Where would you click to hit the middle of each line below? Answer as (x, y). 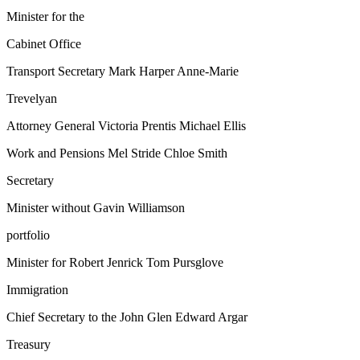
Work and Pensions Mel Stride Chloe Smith (117, 153)
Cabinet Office (44, 44)
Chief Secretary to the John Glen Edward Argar (127, 317)
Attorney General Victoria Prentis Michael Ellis (126, 126)
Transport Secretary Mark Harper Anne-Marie (123, 72)
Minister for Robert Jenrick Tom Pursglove (115, 263)
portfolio (28, 235)
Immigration (37, 290)
